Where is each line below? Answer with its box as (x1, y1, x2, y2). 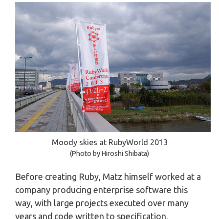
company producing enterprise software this (15, 184, 188, 195)
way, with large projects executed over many (15, 197, 189, 208)
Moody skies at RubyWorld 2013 (51, 138, 168, 147)
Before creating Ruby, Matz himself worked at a (15, 171, 201, 181)
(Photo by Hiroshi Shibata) (70, 150, 149, 157)
